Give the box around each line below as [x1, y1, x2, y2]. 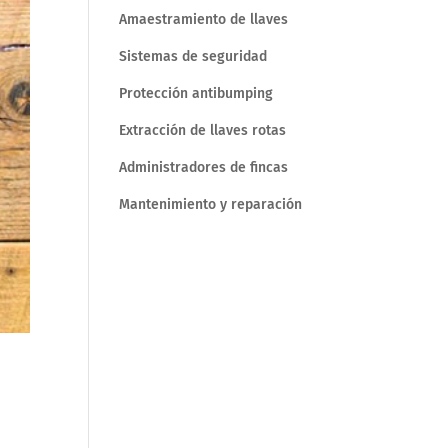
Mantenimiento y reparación [119, 196, 303, 213]
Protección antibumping [119, 85, 274, 102]
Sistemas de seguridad [119, 48, 268, 65]
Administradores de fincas [119, 159, 289, 176]
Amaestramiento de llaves [119, 11, 289, 28]
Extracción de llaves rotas [119, 122, 287, 139]
